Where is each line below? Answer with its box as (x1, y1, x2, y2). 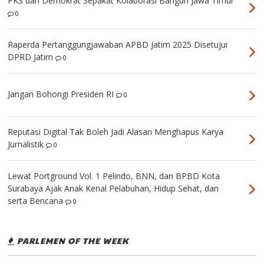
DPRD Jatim (8, 51, 54, 62)
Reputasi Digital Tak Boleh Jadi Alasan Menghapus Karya (8, 126, 224, 137)
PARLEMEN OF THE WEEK (15, 234, 129, 246)
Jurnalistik (8, 138, 44, 150)
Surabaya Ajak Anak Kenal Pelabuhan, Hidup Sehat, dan (8, 182, 219, 194)
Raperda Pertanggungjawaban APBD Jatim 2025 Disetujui (8, 38, 228, 50)
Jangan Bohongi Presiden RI (8, 88, 114, 100)
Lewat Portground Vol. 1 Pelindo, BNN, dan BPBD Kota (8, 170, 220, 181)
